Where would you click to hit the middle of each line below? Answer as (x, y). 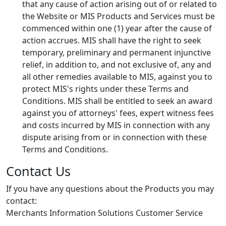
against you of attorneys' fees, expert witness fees (118, 113)
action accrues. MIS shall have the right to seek (112, 40)
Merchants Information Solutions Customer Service (104, 213)
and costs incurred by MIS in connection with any (116, 125)
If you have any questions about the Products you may (110, 188)
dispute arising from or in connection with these (115, 137)
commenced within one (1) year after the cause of (117, 28)
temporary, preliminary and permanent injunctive (117, 52)
